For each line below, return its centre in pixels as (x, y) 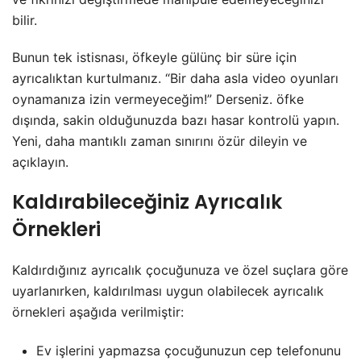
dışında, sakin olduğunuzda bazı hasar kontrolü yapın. (176, 120)
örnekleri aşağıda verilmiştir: (98, 311)
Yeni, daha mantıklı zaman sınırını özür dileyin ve (160, 141)
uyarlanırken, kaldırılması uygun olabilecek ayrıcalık (168, 290)
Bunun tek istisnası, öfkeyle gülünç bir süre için (154, 57)
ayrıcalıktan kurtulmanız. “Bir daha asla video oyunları (175, 78)
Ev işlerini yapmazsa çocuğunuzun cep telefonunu (189, 350)
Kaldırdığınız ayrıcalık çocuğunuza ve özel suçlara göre (180, 270)
